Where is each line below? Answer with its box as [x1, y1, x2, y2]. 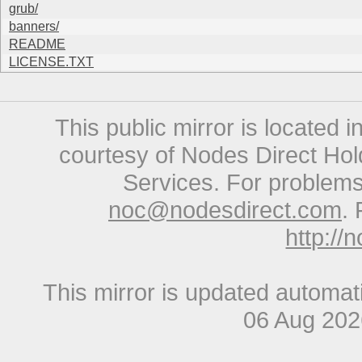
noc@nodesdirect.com [108, 196, 342, 224]
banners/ [9, 19, 59, 34]
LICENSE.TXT [9, 55, 94, 69]
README [9, 37, 65, 52]
